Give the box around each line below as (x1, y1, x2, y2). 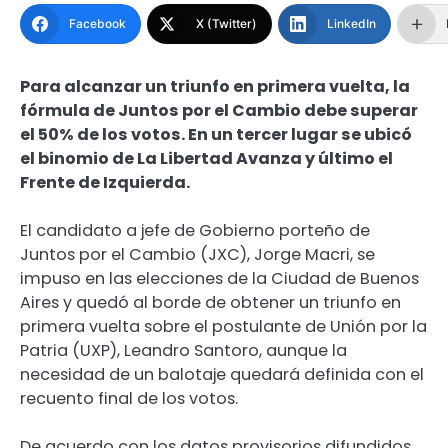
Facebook (69, 16, 126, 32)
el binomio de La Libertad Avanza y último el (20, 147, 393, 171)
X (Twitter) (196, 16, 257, 32)
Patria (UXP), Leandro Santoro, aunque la (20, 339, 347, 363)
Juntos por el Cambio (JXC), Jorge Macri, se (20, 243, 375, 267)
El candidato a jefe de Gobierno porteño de (20, 219, 370, 243)
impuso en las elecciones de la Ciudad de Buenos (20, 267, 419, 291)
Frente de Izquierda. (20, 171, 190, 195)
